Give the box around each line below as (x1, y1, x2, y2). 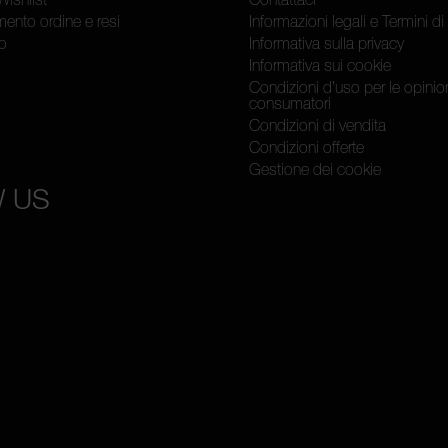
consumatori (249, 94, 331, 113)
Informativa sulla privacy (249, 34, 404, 53)
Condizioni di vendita (249, 116, 386, 135)
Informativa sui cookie (249, 56, 391, 75)
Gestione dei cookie (249, 160, 381, 179)
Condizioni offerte (249, 138, 364, 157)
